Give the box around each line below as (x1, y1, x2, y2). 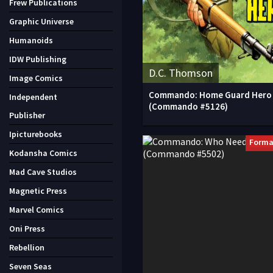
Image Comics (9, 73, 63, 83)
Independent (9, 91, 57, 102)
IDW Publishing (9, 54, 66, 65)
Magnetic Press (9, 185, 67, 196)
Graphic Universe (9, 16, 74, 27)
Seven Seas (9, 261, 52, 272)
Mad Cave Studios (9, 166, 77, 177)
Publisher (9, 110, 45, 121)
